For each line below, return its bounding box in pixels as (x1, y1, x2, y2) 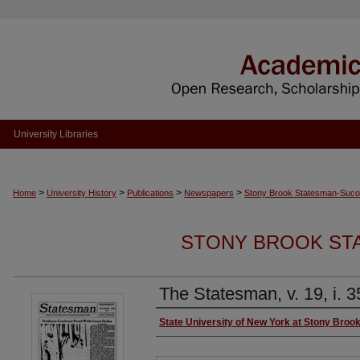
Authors (156, 315, 211, 333)
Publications (127, 188, 174, 198)
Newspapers (184, 188, 234, 198)
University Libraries (13, 129, 98, 140)
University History (47, 188, 117, 198)
